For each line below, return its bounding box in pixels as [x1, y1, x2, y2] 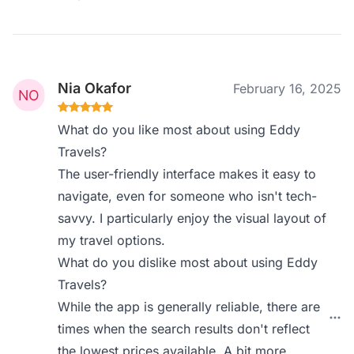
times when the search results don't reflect [58, 321, 311, 337]
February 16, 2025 [233, 81, 341, 96]
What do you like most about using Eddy [58, 122, 301, 137]
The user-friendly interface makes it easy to [58, 166, 317, 182]
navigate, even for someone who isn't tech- [58, 188, 318, 204]
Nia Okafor [58, 80, 132, 96]
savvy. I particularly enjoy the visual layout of [58, 210, 327, 226]
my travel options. [58, 232, 166, 248]
